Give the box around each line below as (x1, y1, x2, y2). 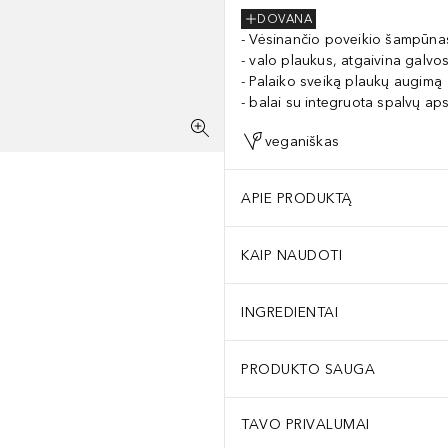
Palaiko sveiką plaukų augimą (249, 73, 443, 90)
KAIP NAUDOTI (241, 246, 342, 264)
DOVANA (257, 12, 312, 27)
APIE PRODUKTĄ (241, 189, 353, 207)
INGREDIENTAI (241, 303, 338, 321)
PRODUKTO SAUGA (241, 360, 375, 378)
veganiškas (265, 132, 339, 150)
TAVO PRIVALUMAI (241, 416, 370, 433)
